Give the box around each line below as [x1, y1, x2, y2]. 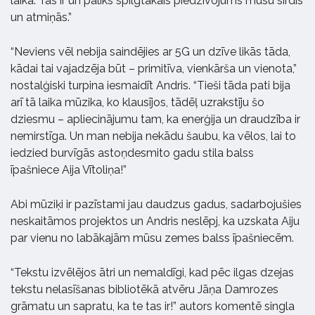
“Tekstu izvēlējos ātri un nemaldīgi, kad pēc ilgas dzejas [11, 266, 294, 280]
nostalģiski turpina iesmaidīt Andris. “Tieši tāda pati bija [11, 79, 290, 93]
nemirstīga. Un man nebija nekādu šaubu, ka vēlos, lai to [11, 129, 296, 143]
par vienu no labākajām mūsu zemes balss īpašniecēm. [11, 231, 294, 245]
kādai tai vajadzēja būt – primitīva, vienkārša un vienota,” [11, 62, 297, 76]
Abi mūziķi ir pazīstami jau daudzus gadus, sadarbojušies [11, 198, 302, 212]
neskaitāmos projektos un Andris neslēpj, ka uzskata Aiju [11, 214, 300, 229]
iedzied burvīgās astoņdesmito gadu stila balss [11, 146, 254, 160]
